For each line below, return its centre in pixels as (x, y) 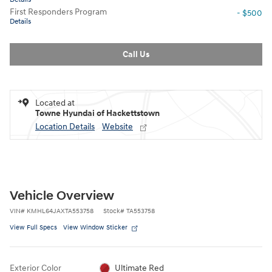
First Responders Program (58, 12)
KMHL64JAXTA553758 (60, 211)
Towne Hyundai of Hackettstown (97, 113)
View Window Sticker (95, 227)
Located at (55, 103)
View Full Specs (33, 227)
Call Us (136, 54)
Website (117, 126)
